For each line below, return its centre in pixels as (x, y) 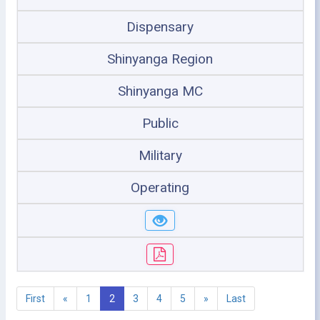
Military (160, 155)
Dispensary (160, 26)
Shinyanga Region (160, 59)
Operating (160, 187)
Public (160, 123)
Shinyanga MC (160, 91)
